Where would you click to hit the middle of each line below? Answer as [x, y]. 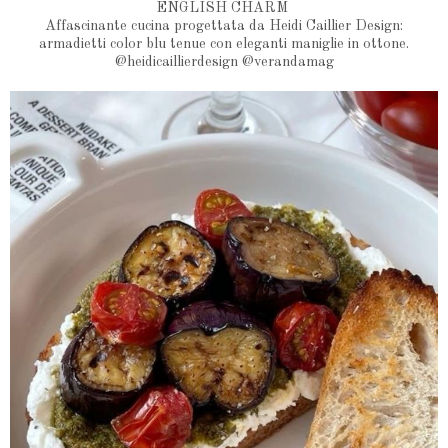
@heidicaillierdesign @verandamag [224, 62]
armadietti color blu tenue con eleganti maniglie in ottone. [224, 44]
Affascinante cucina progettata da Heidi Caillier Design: [224, 26]
